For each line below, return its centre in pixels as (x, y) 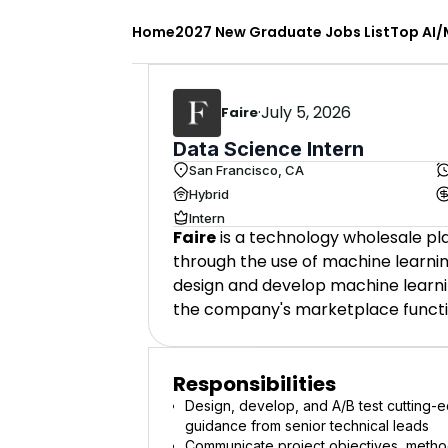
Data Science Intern (268, 149)
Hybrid (209, 193)
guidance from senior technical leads (307, 425)
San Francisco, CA (246, 169)
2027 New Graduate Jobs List (282, 31)
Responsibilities (254, 384)
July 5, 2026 (306, 112)
